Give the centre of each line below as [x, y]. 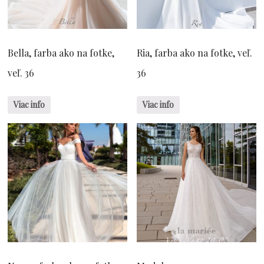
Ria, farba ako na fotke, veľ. [195, 53]
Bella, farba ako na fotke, [61, 53]
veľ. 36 [21, 73]
